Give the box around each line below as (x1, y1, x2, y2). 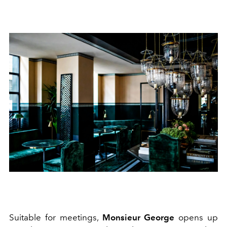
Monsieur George (102, 212, 175, 222)
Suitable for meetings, (9, 212, 102, 222)
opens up (174, 212, 218, 222)
